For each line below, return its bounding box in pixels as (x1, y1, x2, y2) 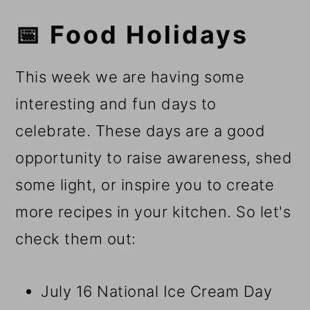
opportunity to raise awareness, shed (15, 149, 293, 167)
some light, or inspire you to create (15, 176, 275, 194)
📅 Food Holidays (15, 19, 249, 51)
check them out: (15, 230, 136, 248)
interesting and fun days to (15, 95, 217, 113)
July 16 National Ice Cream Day (41, 282, 273, 301)
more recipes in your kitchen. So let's (15, 203, 291, 221)
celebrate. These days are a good (15, 122, 266, 140)
